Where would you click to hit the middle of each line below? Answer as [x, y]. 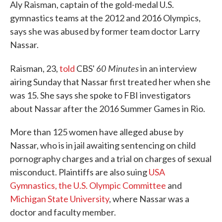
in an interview [168, 68]
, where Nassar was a [149, 199]
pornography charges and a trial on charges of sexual [111, 159]
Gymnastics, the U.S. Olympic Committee [88, 185]
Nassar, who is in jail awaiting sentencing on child [103, 145]
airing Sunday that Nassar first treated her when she [110, 82]
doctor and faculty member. [63, 212]
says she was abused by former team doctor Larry [105, 31]
